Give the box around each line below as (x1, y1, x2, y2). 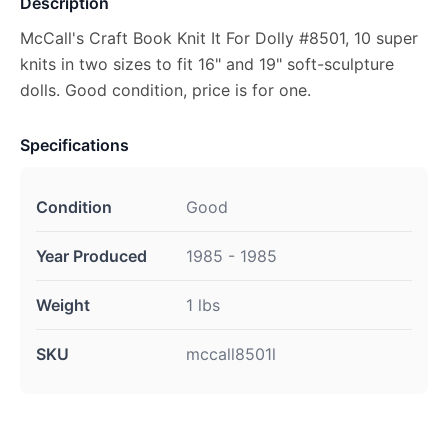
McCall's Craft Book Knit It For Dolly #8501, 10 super (20, 28, 418, 48)
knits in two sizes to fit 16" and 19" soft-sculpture (20, 54, 394, 74)
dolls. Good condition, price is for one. (20, 80, 311, 100)
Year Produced (36, 246, 147, 266)
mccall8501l (186, 344, 276, 364)
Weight (36, 295, 90, 315)
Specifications (20, 135, 129, 155)
